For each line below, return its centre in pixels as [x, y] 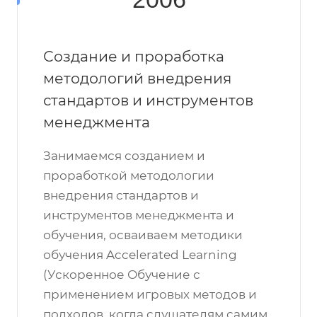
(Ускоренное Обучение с [122, 275]
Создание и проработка [134, 56]
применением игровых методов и [150, 294]
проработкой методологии [129, 175]
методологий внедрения [137, 78]
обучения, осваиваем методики [143, 235]
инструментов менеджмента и [139, 215]
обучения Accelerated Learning [140, 255]
